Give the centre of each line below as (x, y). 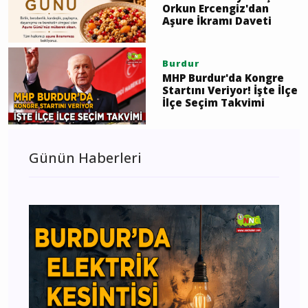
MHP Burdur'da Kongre (223, 77)
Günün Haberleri (85, 157)
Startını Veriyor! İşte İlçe (230, 90)
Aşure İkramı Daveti (217, 20)
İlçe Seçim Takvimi (213, 102)
